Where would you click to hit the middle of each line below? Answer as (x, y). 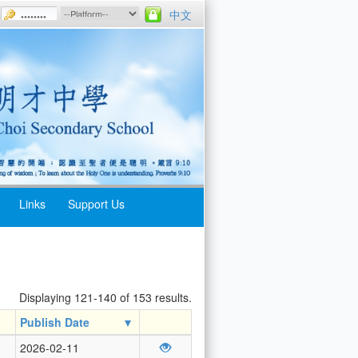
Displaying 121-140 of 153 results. (105, 297)
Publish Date (55, 322)
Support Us (96, 204)
